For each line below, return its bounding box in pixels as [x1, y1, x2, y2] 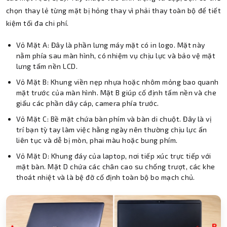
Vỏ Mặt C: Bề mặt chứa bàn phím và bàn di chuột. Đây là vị [16, 115, 212, 123]
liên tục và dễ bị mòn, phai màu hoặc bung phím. [16, 136, 178, 144]
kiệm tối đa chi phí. [6, 19, 69, 27]
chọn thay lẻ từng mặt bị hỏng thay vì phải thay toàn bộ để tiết [6, 6, 221, 15]
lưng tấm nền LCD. [16, 62, 78, 70]
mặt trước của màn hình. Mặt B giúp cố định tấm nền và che [16, 88, 217, 97]
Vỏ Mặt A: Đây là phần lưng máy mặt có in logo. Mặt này [16, 41, 205, 49]
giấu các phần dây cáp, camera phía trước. [16, 99, 159, 107]
